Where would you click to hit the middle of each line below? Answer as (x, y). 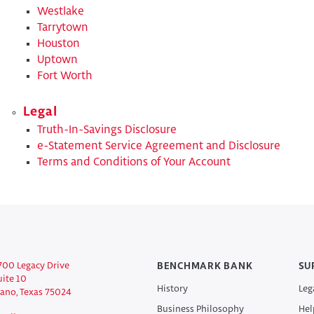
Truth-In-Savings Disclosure (107, 130)
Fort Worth (64, 76)
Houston (58, 44)
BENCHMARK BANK (205, 267)
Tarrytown (62, 28)
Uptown (57, 60)
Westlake (60, 12)
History (172, 289)
